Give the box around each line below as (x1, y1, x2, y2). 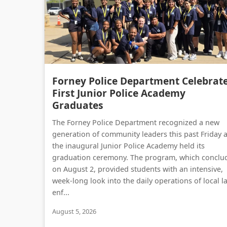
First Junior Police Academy (52, 86, 185, 100)
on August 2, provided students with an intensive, (52, 164, 223, 174)
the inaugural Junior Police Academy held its (52, 140, 205, 150)
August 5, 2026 (52, 206, 96, 216)
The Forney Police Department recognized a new (52, 117, 219, 127)
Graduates (52, 98, 103, 112)
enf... (52, 187, 69, 197)
